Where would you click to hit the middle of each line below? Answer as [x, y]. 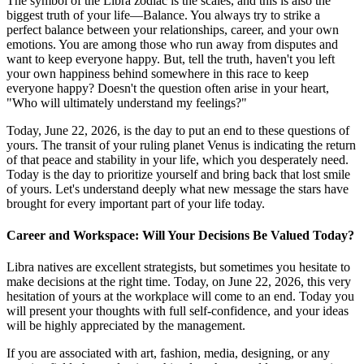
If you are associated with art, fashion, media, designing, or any [168, 353]
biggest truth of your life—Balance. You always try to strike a [163, 15]
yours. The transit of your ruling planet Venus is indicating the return [181, 145]
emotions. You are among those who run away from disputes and [172, 44]
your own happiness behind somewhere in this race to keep [158, 73]
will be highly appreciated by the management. [126, 326]
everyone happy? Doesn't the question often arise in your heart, [168, 88]
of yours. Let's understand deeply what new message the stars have [178, 188]
